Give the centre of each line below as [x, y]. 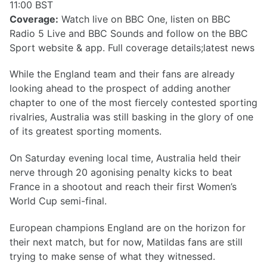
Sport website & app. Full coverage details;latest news [132, 47]
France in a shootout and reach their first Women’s [123, 187]
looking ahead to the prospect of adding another [120, 89]
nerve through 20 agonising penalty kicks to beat [121, 173]
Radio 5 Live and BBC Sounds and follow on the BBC [129, 33]
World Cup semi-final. [58, 201]
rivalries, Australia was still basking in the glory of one [131, 117]
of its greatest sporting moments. [86, 131]
